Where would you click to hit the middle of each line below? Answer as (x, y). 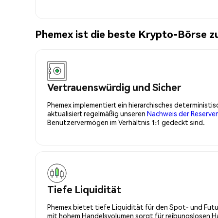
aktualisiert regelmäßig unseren (97, 113)
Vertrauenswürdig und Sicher (114, 87)
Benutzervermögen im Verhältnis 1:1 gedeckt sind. (126, 122)
